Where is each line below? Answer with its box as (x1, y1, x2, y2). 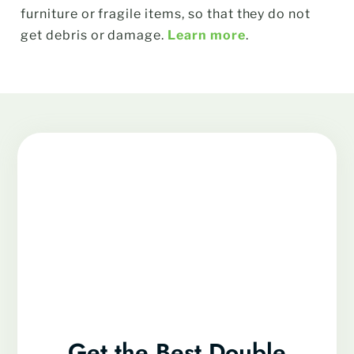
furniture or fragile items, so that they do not (21, 6, 311, 21)
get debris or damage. (21, 27, 168, 43)
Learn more (168, 27, 246, 43)
